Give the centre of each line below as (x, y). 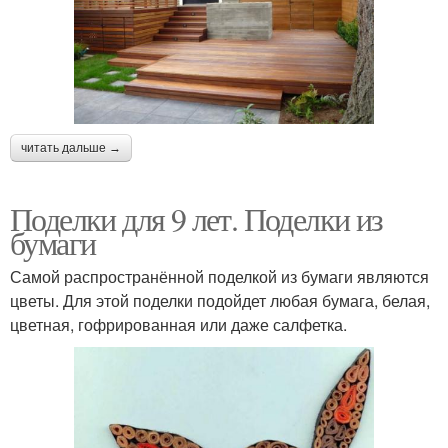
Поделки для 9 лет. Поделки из (196, 218)
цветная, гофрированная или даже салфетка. (178, 324)
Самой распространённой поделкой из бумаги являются (219, 276)
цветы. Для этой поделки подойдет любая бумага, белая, (220, 300)
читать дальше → (71, 147)
